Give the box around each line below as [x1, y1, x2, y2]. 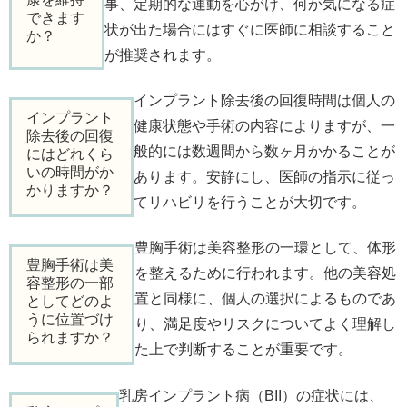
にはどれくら [26, 145, 114, 162]
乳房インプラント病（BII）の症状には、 [119, 387, 384, 403]
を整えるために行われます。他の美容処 [134, 265, 396, 282]
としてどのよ [26, 293, 114, 310]
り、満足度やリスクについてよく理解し [134, 316, 396, 333]
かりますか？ [26, 182, 114, 198]
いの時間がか [26, 164, 114, 180]
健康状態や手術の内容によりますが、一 [134, 117, 396, 134]
